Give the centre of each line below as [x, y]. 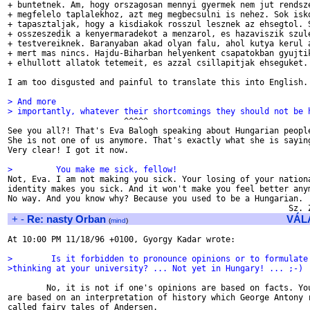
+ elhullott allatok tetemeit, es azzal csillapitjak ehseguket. [158, 63]
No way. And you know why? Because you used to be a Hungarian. [155, 199]
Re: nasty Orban [66, 219]
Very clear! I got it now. [68, 150]
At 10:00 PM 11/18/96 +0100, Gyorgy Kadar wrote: [121, 239]
